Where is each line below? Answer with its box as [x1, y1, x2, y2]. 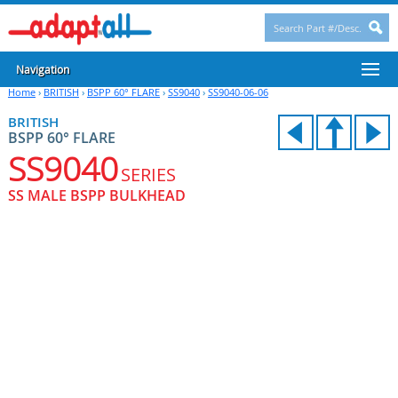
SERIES [120, 163, 176, 187]
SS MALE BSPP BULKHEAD [7, 186, 186, 205]
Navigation [15, 62, 69, 76]
